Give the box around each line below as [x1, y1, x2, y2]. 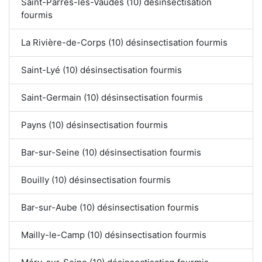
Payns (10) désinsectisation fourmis [21, 119, 168, 131]
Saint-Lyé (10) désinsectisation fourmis [21, 64, 182, 76]
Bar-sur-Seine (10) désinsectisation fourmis [21, 147, 201, 158]
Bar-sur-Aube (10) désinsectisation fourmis [21, 202, 199, 213]
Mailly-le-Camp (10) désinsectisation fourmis [21, 229, 206, 241]
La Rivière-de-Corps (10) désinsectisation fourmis [21, 37, 227, 49]
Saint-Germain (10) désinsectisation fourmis [21, 92, 203, 104]
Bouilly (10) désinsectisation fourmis [21, 174, 171, 186]
